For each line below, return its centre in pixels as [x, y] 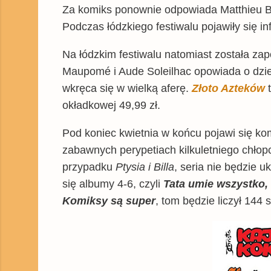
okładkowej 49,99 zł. [111, 105]
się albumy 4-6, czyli [113, 184]
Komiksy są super [109, 201]
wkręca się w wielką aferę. [127, 88]
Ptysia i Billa [145, 167]
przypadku [89, 167]
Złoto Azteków [228, 88]
